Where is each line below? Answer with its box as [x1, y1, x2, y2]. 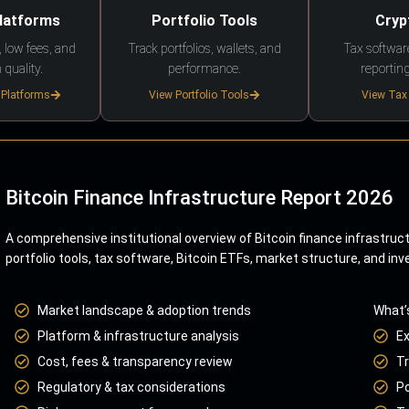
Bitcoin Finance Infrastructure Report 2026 [5, 186, 393, 209]
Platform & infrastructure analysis [37, 328, 239, 343]
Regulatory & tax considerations [37, 379, 225, 394]
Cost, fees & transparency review [37, 353, 233, 369]
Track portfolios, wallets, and [128, 41, 281, 56]
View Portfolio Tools [149, 89, 249, 101]
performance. [168, 61, 241, 76]
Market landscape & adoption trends [37, 302, 251, 318]
